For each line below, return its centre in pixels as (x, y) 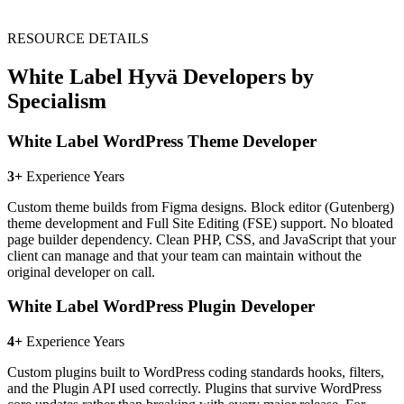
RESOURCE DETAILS (78, 39)
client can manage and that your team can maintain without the (184, 255)
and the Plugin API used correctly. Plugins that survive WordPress (194, 389)
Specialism (57, 101)
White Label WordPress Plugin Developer (161, 307)
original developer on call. (81, 271)
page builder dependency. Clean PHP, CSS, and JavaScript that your (202, 239)
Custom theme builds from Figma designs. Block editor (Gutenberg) (201, 207)
